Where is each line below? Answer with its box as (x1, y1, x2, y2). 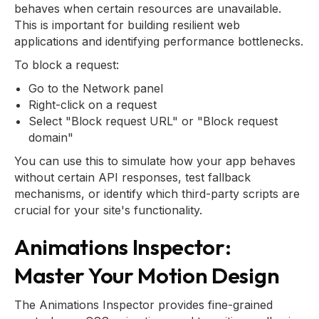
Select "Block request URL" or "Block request (28, 114, 278, 128)
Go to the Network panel (28, 81, 163, 95)
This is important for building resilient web (14, 18, 240, 32)
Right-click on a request (28, 98, 157, 112)
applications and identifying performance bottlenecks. (14, 34, 303, 48)
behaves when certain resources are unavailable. (14, 1, 281, 16)
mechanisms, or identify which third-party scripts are (14, 187, 300, 201)
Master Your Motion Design (14, 261, 280, 289)
